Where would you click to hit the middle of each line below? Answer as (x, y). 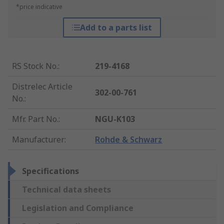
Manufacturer (38, 140)
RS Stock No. (35, 66)
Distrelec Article (42, 87)
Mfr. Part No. (35, 119)
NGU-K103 (115, 119)
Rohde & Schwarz (129, 140)
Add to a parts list (116, 28)
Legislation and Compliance (78, 208)
